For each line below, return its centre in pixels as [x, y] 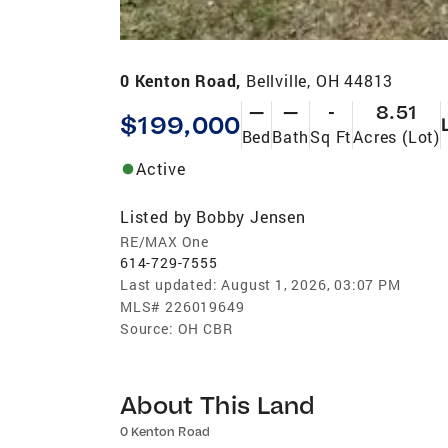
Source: [147, 328]
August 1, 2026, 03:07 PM [311, 284]
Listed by [156, 216]
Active [161, 168]
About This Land [217, 404]
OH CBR [205, 328]
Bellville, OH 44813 [320, 80]
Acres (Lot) [396, 136]
